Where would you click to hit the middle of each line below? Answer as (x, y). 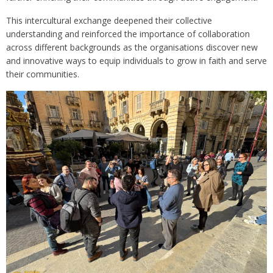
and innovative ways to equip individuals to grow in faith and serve (136, 60)
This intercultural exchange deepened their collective (109, 20)
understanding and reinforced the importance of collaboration (128, 34)
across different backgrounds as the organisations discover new (132, 47)
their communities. (43, 74)
